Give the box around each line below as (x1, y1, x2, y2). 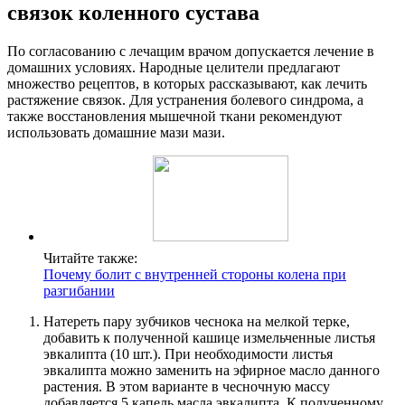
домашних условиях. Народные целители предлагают (7, 60, 340, 76)
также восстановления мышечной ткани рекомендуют (7, 108, 342, 125)
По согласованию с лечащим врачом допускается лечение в (7, 43, 374, 60)
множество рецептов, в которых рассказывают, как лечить (7, 76, 367, 92)
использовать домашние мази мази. (7, 125, 225, 141)
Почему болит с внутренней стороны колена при (43, 267, 346, 283)
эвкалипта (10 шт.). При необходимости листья (43, 346, 333, 363)
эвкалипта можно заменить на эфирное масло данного (43, 363, 380, 379)
